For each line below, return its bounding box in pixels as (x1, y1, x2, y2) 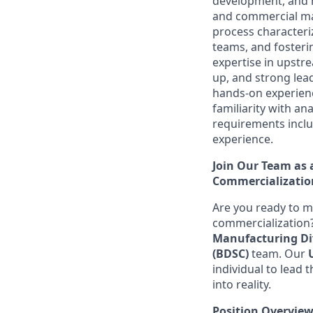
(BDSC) (212, 246, 249, 261)
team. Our (249, 246, 308, 261)
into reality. (212, 277, 271, 292)
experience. (212, 131, 273, 147)
